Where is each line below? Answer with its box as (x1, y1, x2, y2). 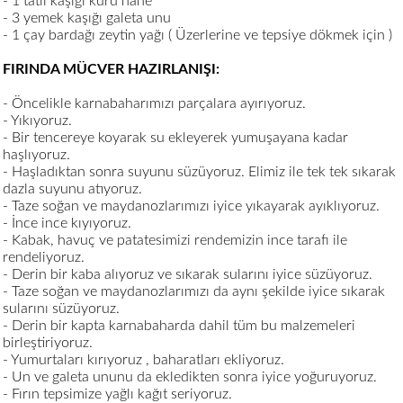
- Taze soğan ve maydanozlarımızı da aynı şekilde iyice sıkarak (3, 283, 385, 299)
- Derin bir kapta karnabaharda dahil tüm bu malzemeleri (3, 318, 355, 333)
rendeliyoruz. (3, 249, 85, 264)
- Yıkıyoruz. (3, 112, 72, 128)
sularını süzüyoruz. (3, 300, 120, 316)
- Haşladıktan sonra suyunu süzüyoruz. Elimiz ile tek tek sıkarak (3, 164, 396, 179)
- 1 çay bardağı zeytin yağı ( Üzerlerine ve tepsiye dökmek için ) (3, 27, 392, 42)
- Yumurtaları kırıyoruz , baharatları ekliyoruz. (3, 352, 284, 367)
